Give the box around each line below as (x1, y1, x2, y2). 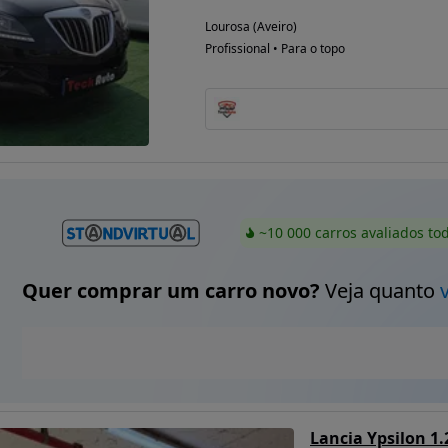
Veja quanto (319, 276, 440, 304)
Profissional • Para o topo (205, 40, 345, 58)
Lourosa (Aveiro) (205, 18, 297, 36)
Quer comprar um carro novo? (21, 276, 320, 304)
